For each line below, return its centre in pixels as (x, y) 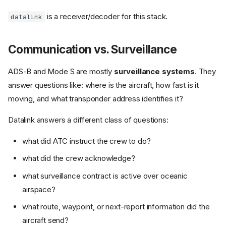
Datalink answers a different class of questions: (88, 120)
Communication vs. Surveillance (93, 49)
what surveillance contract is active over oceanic (105, 176)
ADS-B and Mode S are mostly (61, 71)
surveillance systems (154, 71)
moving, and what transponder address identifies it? (96, 98)
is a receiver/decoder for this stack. (106, 16)
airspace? (39, 189)
